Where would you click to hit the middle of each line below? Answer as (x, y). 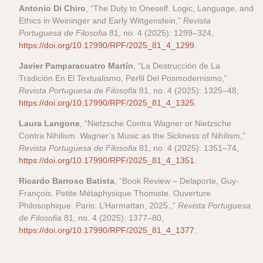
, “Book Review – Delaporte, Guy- (177, 181)
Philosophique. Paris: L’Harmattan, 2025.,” (99, 206)
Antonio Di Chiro (53, 9)
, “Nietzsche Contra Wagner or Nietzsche (156, 124)
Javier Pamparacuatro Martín (76, 66)
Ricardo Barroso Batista (67, 181)
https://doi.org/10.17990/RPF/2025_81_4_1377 (107, 230)
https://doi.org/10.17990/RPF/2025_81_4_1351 (107, 161)
